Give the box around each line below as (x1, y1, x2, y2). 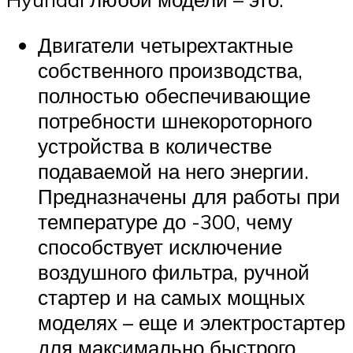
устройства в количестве (38, 132, 272, 158)
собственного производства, (38, 57, 303, 83)
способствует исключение (38, 233, 282, 259)
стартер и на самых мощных (38, 284, 305, 310)
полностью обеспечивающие (38, 82, 310, 108)
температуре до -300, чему (38, 208, 292, 234)
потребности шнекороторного (38, 107, 312, 133)
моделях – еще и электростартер (38, 309, 345, 335)
